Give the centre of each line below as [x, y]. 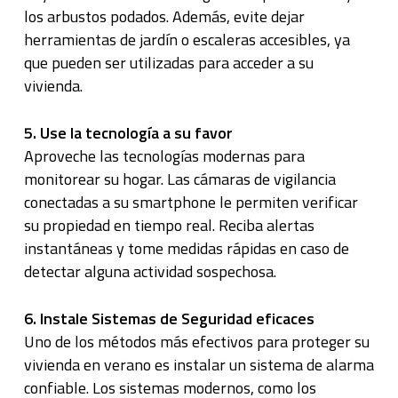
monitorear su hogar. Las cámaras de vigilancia [179, 179]
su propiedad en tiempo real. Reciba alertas [169, 225]
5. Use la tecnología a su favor [128, 133]
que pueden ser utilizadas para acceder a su [168, 63]
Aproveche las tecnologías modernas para [164, 156]
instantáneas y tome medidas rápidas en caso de [186, 248]
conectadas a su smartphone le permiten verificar [191, 202]
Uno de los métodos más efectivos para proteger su [196, 342]
